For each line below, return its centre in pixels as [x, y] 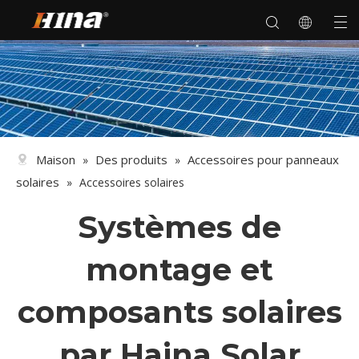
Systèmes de [179, 228]
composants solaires [179, 313]
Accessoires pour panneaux [263, 160]
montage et [179, 270]
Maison [56, 160]
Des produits [131, 160]
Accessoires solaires [132, 183]
